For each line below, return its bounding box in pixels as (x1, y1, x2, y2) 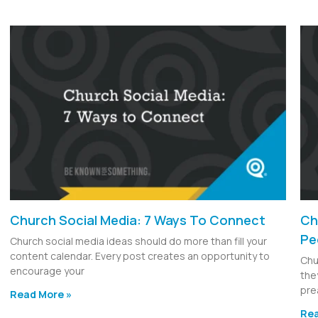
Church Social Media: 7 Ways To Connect (10, 211, 266, 229)
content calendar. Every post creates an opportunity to (10, 248, 270, 263)
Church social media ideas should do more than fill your (10, 234, 268, 248)
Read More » (10, 287, 72, 301)
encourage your (10, 263, 85, 278)
